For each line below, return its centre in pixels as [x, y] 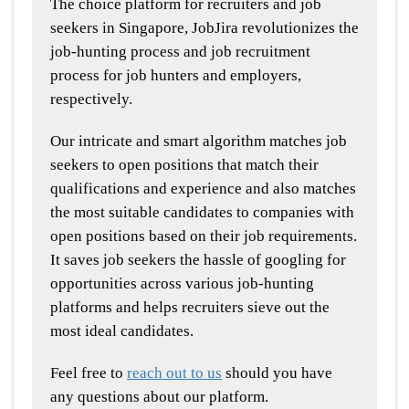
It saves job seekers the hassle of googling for [198, 260]
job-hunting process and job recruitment [180, 52]
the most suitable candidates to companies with [202, 213]
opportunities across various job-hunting [182, 284]
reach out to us [174, 373]
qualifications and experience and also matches [203, 189]
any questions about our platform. [159, 397]
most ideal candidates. [122, 331]
